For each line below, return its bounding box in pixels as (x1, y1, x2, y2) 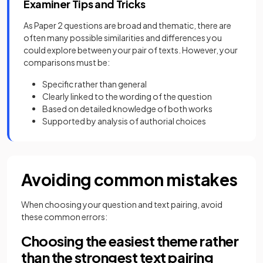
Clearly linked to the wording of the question (42, 91, 212, 102)
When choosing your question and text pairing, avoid (21, 199, 222, 210)
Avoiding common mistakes (21, 169, 238, 190)
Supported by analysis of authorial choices (42, 116, 206, 127)
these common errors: (21, 211, 107, 222)
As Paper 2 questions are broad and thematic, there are (23, 20, 231, 31)
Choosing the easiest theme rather (21, 232, 239, 250)
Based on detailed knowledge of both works (42, 103, 213, 114)
